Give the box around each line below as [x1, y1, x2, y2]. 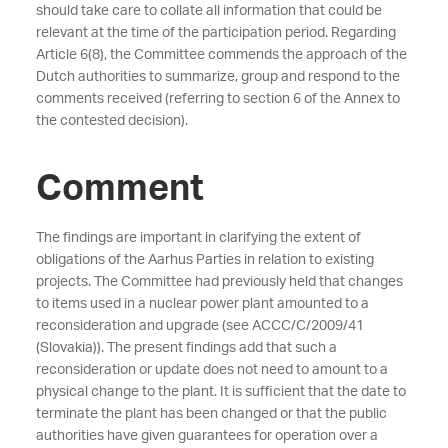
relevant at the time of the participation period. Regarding [35, 26, 396, 40]
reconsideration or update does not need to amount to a [35, 363, 388, 377]
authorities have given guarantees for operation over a [35, 429, 378, 443]
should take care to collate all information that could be [35, 4, 382, 18]
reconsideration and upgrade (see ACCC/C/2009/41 [35, 319, 364, 333]
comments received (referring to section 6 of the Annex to [35, 92, 400, 106]
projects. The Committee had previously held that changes [35, 275, 403, 289]
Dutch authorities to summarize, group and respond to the [35, 70, 400, 84]
